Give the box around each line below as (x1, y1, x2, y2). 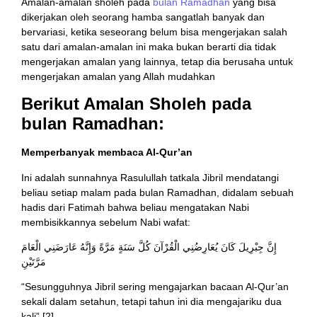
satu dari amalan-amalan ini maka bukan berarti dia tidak (21, 40, 276, 52)
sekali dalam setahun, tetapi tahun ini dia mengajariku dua (21, 296, 282, 308)
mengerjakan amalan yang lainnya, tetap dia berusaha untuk (21, 55, 293, 67)
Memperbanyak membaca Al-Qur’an (21, 146, 192, 158)
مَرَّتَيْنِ (21, 255, 46, 267)
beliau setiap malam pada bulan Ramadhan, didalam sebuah (21, 186, 294, 198)
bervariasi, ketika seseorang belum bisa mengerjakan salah (21, 25, 287, 38)
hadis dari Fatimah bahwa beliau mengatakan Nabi (21, 201, 249, 213)
